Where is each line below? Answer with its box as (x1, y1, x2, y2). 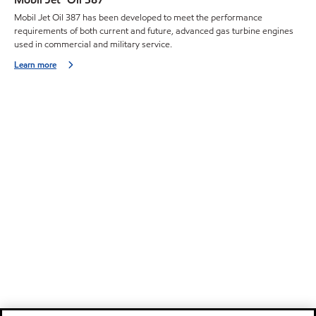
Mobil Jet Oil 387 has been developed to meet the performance (14, 11, 262, 24)
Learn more (14, 58, 56, 71)
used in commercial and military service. (14, 37, 172, 51)
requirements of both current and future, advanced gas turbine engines (14, 24, 293, 37)
